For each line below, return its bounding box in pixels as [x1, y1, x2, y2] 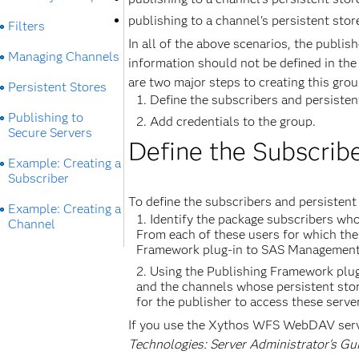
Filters [8, 18, 45, 34]
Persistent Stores [8, 79, 107, 95]
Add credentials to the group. [150, 114, 316, 129]
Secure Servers [8, 125, 92, 140]
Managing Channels [8, 49, 119, 64]
